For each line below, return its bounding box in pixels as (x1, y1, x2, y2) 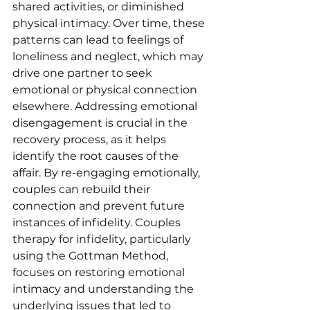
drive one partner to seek (12, 66, 155, 80)
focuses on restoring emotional (12, 265, 188, 279)
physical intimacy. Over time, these (12, 16, 208, 30)
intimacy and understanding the (12, 282, 197, 295)
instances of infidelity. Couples (12, 215, 183, 229)
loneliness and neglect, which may (12, 49, 206, 63)
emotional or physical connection (12, 82, 200, 96)
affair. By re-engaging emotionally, (12, 165, 203, 179)
